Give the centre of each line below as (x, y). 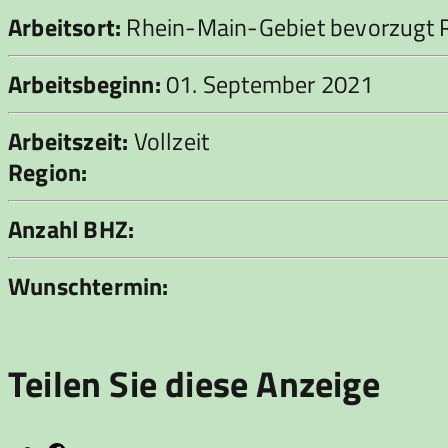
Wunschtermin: (88, 285)
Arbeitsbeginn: (84, 83)
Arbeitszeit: (68, 140)
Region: (48, 171)
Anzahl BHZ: (71, 228)
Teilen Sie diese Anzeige (194, 383)
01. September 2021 (267, 83)
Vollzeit (169, 140)
